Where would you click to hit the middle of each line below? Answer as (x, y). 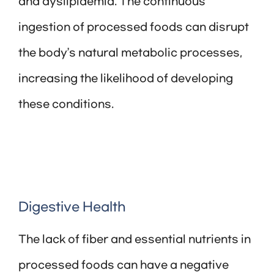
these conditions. (66, 105)
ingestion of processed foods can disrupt (134, 28)
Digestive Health (72, 208)
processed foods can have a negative (124, 266)
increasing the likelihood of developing (126, 79)
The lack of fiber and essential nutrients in (135, 240)
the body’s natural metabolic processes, (130, 54)
